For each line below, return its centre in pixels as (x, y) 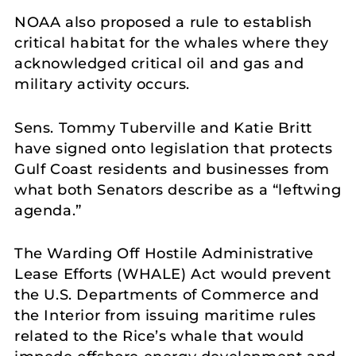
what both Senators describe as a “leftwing (178, 190)
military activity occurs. (103, 84)
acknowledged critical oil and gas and (159, 63)
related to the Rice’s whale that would (159, 337)
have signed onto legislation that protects (174, 148)
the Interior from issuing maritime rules (166, 316)
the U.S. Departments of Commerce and (167, 295)
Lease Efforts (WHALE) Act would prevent (173, 275)
